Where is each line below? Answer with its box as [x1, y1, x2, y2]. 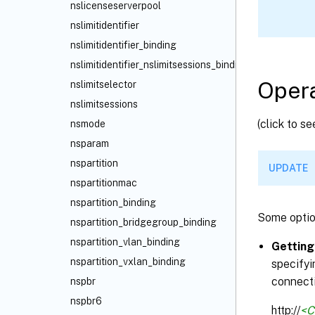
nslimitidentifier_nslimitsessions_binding [70, 59, 249, 70]
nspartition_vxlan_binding [70, 256, 186, 267]
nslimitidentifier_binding [70, 39, 176, 51]
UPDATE [269, 162, 308, 174]
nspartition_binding [70, 197, 156, 208]
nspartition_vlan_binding [70, 236, 180, 247]
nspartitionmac [70, 177, 137, 188]
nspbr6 [70, 295, 102, 307]
